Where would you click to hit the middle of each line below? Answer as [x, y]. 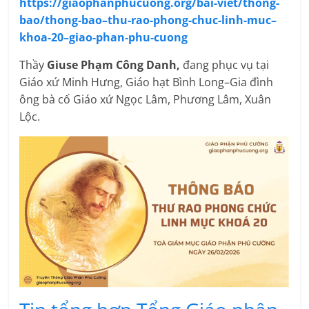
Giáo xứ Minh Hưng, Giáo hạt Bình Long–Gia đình [147, 82]
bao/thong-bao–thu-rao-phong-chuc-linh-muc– [148, 20]
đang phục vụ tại [225, 64]
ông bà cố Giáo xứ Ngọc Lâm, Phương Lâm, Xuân [146, 99]
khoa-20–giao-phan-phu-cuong [104, 37]
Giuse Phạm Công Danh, [114, 64]
